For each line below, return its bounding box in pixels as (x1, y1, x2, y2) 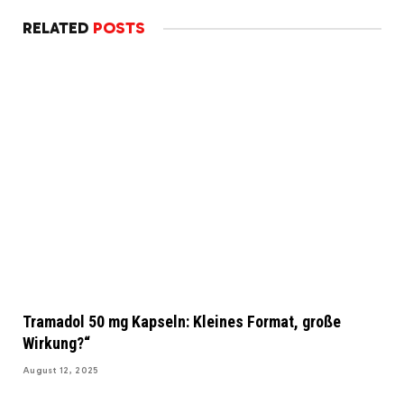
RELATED (23, 17, 93, 38)
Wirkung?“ (23, 333, 90, 353)
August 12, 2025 (23, 364, 99, 376)
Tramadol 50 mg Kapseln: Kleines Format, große (23, 311, 341, 331)
